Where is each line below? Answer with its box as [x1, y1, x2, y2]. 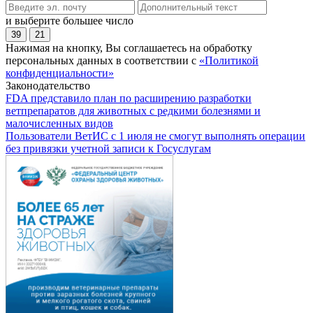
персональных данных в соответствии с [6, 54, 199, 66]
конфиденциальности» [6, 66, 114, 79]
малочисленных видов [6, 117, 113, 129]
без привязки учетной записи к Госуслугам [6, 142, 211, 154]
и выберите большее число [6, 14, 133, 27]
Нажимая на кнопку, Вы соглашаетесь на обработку [6, 41, 252, 54]
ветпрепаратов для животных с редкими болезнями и [6, 104, 261, 117]
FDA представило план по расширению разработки [6, 92, 252, 104]
